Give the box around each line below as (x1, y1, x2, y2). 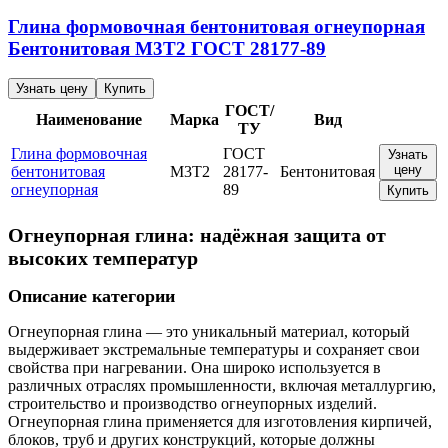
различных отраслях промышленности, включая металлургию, (8, 377, 436, 395)
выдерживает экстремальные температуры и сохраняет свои (8, 341, 420, 359)
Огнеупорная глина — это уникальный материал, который (8, 323, 410, 341)
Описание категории (8, 286, 175, 307)
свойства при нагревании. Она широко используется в (8, 359, 381, 377)
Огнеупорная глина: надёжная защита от (8, 224, 386, 247)
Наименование (35, 111, 142, 129)
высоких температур (8, 247, 198, 270)
